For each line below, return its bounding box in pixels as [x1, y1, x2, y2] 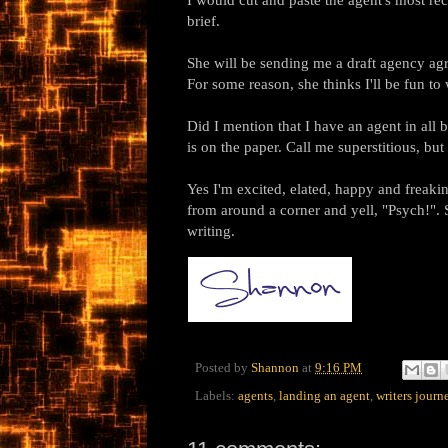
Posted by [195, 361, 251, 376]
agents [238, 388, 273, 403]
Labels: [195, 388, 238, 403]
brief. [187, 11, 220, 29]
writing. [187, 221, 235, 239]
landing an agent [279, 388, 370, 403]
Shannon [251, 361, 299, 376]
